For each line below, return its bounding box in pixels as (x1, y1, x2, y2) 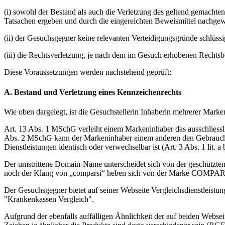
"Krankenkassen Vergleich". (4, 194, 94, 203)
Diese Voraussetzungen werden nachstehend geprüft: (4, 68, 171, 77)
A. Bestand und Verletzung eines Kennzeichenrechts (4, 87, 181, 96)
